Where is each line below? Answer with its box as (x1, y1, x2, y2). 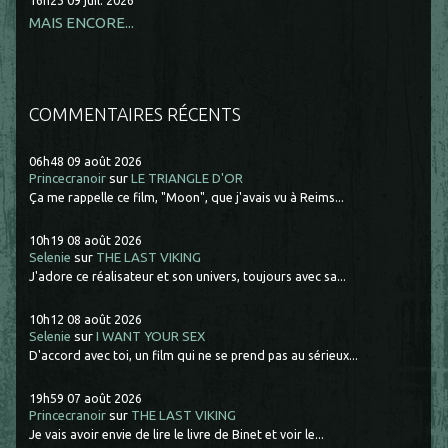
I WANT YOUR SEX (96, 328, 206, 344)
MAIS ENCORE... (29, 13, 135, 31)
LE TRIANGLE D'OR (131, 170, 244, 186)
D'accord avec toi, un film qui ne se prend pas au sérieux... (29, 348, 359, 363)
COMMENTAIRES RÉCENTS (29, 103, 242, 124)
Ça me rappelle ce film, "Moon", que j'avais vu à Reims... (29, 190, 345, 205)
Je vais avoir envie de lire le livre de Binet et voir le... (29, 427, 325, 442)
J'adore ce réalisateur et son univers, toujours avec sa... (29, 269, 347, 284)
